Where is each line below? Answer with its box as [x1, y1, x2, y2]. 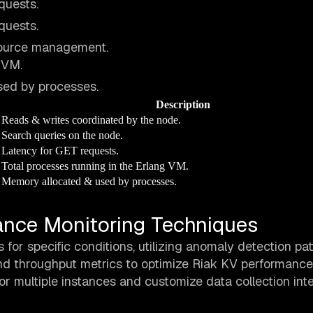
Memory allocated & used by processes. [1, 175, 177, 188]
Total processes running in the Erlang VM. [1, 160, 189, 173]
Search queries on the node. [1, 129, 123, 142]
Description [155, 99, 210, 111]
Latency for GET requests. [1, 145, 119, 157]
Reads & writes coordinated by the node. [1, 114, 181, 126]
